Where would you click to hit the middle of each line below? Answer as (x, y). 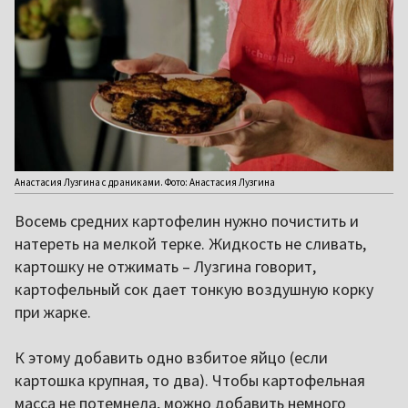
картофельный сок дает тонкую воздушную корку (194, 289)
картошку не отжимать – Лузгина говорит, (165, 266)
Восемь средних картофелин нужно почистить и (187, 220)
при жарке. (53, 311)
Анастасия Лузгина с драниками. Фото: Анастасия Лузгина (145, 182)
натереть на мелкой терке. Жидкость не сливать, (190, 243)
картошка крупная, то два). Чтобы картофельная (190, 380)
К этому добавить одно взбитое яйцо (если (171, 357)
